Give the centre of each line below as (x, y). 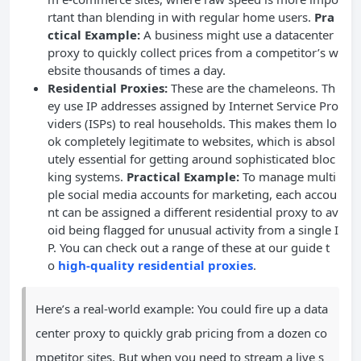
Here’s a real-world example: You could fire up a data (182, 308)
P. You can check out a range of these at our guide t (189, 247)
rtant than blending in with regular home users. (181, 17)
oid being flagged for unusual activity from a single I (193, 229)
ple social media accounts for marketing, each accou (192, 194)
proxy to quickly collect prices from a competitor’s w (193, 52)
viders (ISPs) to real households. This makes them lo (192, 123)
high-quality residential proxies (156, 265)
